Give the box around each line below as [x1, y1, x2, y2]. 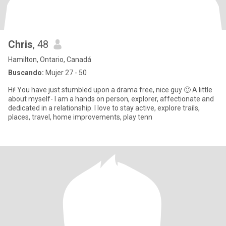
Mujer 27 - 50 [44, 69, 87, 77]
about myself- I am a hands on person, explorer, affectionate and [8, 95, 214, 103]
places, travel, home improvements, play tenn [8, 113, 152, 121]
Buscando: [8, 69, 44, 77]
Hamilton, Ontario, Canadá [8, 55, 91, 64]
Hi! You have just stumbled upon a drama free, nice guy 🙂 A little [8, 86, 184, 94]
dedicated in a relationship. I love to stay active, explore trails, [8, 104, 97, 112]
